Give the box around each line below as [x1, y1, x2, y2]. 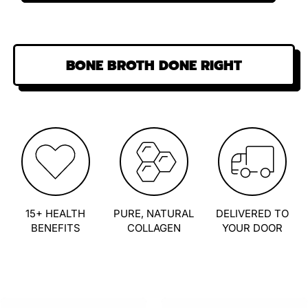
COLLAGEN [126, 221, 181, 235]
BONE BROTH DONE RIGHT [66, 54, 242, 76]
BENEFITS [30, 221, 80, 235]
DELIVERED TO [216, 207, 289, 221]
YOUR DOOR [222, 221, 283, 235]
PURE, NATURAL [113, 207, 195, 221]
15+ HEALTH [25, 207, 86, 221]
